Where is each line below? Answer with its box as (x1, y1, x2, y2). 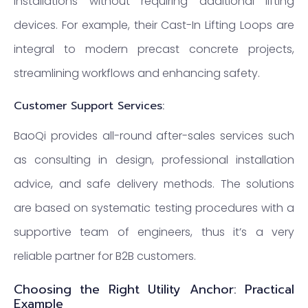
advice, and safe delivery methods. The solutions (14, 175, 294, 192)
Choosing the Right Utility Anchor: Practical (14, 279, 294, 299)
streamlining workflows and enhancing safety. (14, 65, 260, 82)
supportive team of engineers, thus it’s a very (14, 223, 294, 240)
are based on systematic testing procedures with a (14, 199, 294, 216)
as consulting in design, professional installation (14, 151, 294, 168)
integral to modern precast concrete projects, (14, 41, 294, 58)
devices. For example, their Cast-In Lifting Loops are (14, 17, 294, 34)
